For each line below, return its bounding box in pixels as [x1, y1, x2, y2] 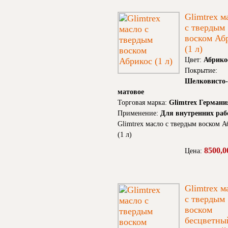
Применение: [118, 109, 160, 118]
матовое [118, 88, 144, 96]
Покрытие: [185, 67, 217, 75]
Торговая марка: [118, 99, 169, 107]
